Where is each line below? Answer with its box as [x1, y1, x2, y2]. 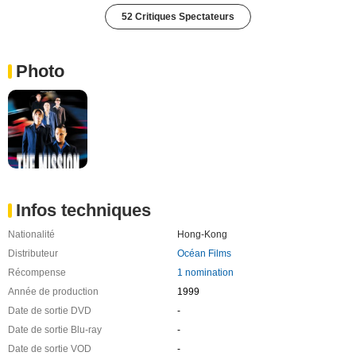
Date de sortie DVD [8, 305, 91, 317]
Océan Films [176, 248, 231, 260]
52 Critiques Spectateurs [122, 10, 234, 22]
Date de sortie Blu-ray [8, 324, 102, 336]
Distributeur [8, 248, 58, 260]
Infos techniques [16, 200, 151, 221]
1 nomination [176, 267, 234, 279]
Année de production [8, 286, 99, 298]
